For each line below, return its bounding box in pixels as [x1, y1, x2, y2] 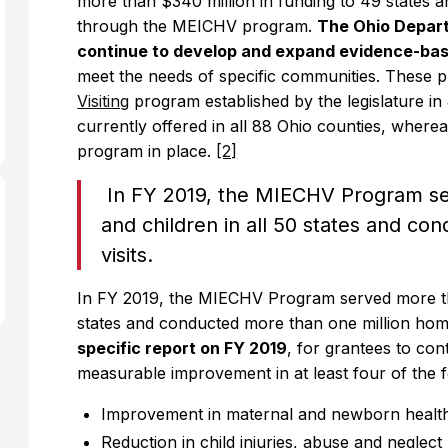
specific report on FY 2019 [77, 338, 288, 358]
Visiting [77, 91, 130, 111]
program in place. [77, 141, 217, 161]
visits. [101, 243, 154, 267]
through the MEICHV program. [77, 16, 318, 36]
